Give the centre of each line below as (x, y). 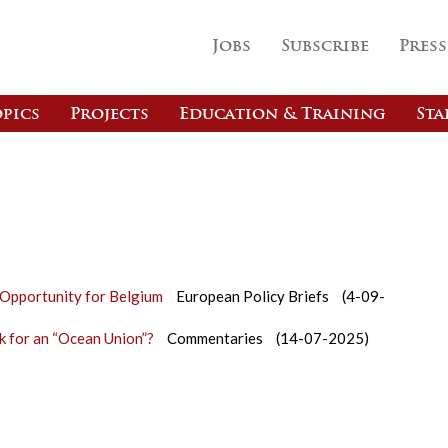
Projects (109, 115)
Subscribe (325, 47)
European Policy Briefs (252, 296)
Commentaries (215, 338)
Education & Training (282, 115)
